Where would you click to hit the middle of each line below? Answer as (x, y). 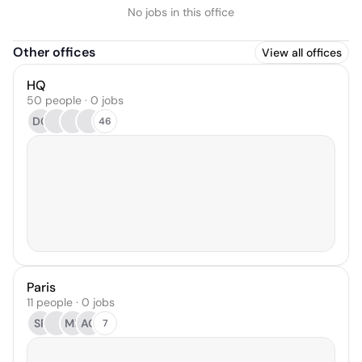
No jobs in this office (181, 12)
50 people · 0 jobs (75, 100)
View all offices (302, 53)
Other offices (54, 52)
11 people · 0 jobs (71, 303)
